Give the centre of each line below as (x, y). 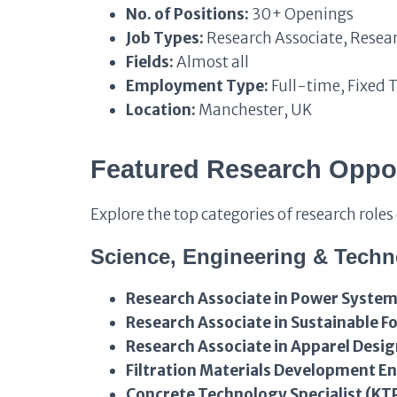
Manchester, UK (254, 110)
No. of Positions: (187, 14)
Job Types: (165, 38)
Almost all (211, 62)
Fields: (150, 62)
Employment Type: (197, 86)
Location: (161, 110)
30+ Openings (301, 14)
